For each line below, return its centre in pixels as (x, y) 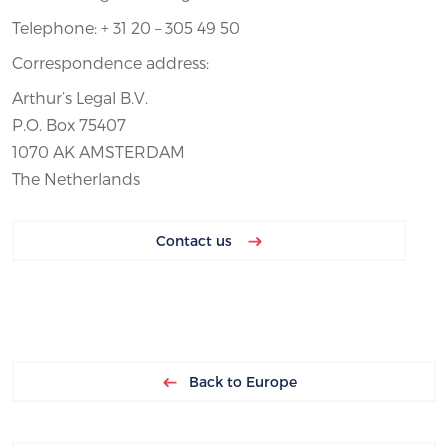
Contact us (196, 240)
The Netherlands (76, 178)
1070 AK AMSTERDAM (98, 151)
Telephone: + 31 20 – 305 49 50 (126, 27)
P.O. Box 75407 (69, 124)
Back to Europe (237, 381)
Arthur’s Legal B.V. (80, 97)
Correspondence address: (110, 62)
